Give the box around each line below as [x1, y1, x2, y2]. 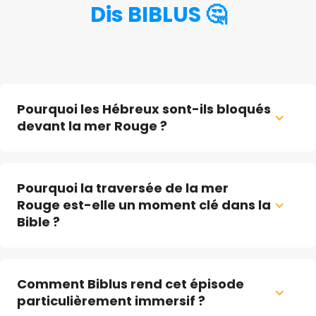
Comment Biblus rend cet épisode [17, 275, 247, 293]
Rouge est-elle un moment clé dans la [17, 196, 274, 214]
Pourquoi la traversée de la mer [17, 179, 231, 197]
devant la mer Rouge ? [17, 117, 167, 135]
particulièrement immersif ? [17, 292, 205, 310]
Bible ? [17, 213, 60, 231]
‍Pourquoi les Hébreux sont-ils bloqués [17, 100, 274, 119]
